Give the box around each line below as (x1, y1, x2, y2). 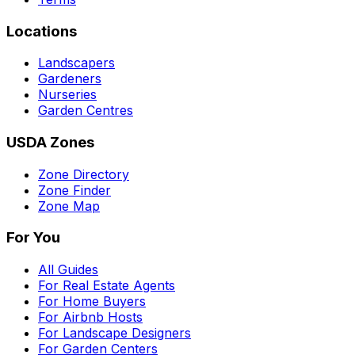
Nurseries (38, 86, 97, 103)
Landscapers (38, 55, 115, 71)
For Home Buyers (38, 293, 146, 310)
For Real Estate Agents (38, 277, 175, 294)
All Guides (38, 261, 98, 278)
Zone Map (38, 197, 100, 214)
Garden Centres (38, 102, 133, 119)
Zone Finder (38, 181, 111, 198)
